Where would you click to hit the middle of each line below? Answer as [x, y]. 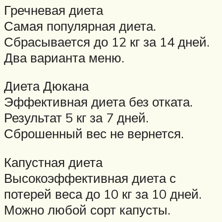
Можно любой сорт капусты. [87, 210]
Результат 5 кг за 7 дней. [76, 118]
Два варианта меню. [64, 57]
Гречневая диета [54, 10]
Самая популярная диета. [80, 26]
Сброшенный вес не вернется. [94, 134]
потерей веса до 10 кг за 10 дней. [103, 194]
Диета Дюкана [46, 86]
